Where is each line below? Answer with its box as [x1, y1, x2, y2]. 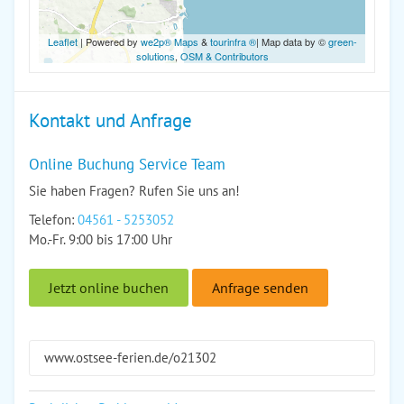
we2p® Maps [140, 34, 198, 49]
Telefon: [29, 211, 78, 228]
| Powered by [77, 34, 141, 49]
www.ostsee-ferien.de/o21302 [44, 349, 216, 366]
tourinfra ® [209, 34, 256, 49]
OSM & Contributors [179, 49, 269, 63]
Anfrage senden [212, 279, 308, 297]
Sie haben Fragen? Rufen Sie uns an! [29, 182, 240, 199]
